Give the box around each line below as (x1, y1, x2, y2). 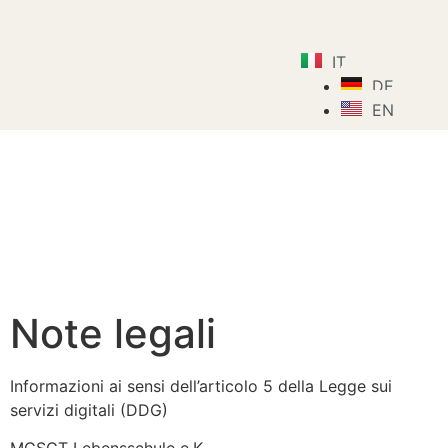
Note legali (10, 308, 216, 358)
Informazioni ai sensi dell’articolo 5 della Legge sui (10, 375, 392, 396)
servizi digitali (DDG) (10, 399, 168, 420)
